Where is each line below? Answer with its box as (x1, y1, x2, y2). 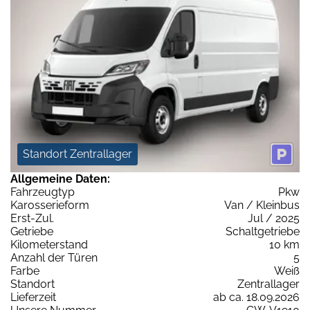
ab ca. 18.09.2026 (213, 291, 300, 304)
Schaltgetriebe (226, 225, 300, 239)
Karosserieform (10, 199, 89, 212)
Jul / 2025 (248, 212, 300, 226)
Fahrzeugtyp (10, 185, 75, 199)
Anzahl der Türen (10, 251, 98, 265)
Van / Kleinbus (224, 199, 300, 212)
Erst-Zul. (10, 212, 54, 226)
